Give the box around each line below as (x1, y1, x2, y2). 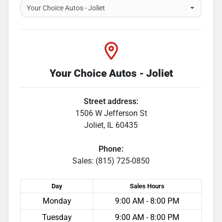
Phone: (99, 144, 123, 154)
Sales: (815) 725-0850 (72, 156, 150, 166)
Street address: (84, 96, 138, 106)
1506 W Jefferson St (75, 108, 147, 118)
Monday (42, 196, 71, 206)
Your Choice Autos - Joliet (49, 67, 173, 79)
